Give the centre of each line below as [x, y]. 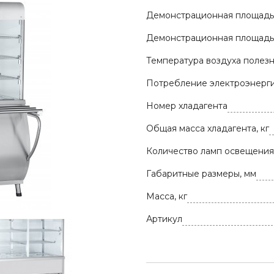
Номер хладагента [187, 106]
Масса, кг [167, 196]
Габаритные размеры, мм [201, 174]
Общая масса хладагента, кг [208, 128]
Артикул [164, 219]
